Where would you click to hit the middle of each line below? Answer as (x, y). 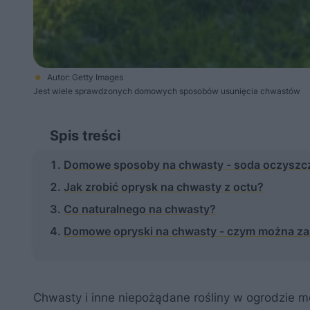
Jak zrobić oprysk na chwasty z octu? (164, 187)
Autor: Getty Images (85, 77)
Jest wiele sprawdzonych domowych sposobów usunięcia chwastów (167, 91)
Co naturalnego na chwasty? (140, 209)
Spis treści (85, 136)
